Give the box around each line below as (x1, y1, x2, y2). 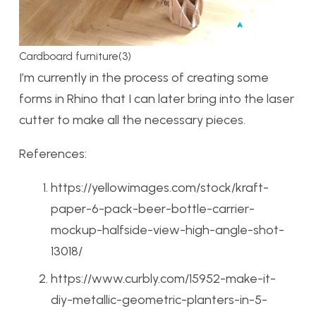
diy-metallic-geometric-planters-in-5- (51, 292, 267, 308)
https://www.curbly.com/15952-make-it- (51, 271, 276, 287)
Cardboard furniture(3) (19, 49, 131, 63)
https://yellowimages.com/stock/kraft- (51, 180, 269, 196)
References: (19, 146, 87, 162)
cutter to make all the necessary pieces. (19, 112, 245, 128)
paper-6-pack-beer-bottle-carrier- (51, 201, 255, 217)
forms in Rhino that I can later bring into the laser (19, 91, 294, 107)
